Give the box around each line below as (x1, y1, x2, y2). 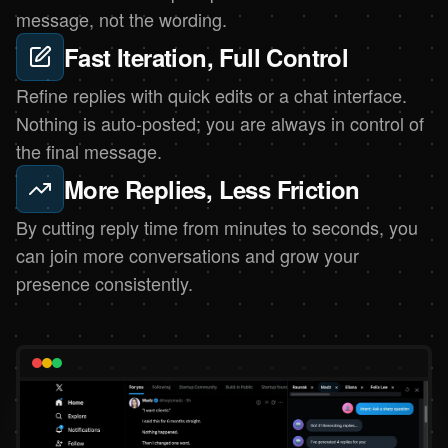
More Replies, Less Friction (64, 171, 360, 206)
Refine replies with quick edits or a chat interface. (16, 81, 407, 108)
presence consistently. (16, 269, 193, 296)
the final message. (16, 137, 162, 164)
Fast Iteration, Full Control (64, 39, 349, 74)
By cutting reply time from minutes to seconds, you (16, 213, 418, 240)
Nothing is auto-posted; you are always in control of (16, 109, 424, 136)
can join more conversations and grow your (16, 241, 359, 268)
